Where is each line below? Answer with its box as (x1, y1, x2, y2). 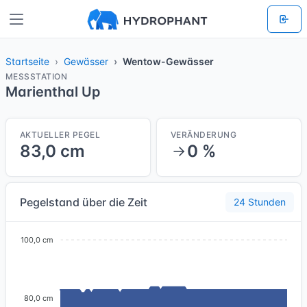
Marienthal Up (5, 84, 101, 100)
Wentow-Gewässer (123, 56, 214, 67)
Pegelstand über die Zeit (20, 195, 147, 209)
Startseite (5, 56, 49, 67)
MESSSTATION (5, 71, 68, 82)
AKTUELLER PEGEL (20, 130, 101, 140)
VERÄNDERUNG (171, 130, 237, 140)
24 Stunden (234, 196, 286, 208)
